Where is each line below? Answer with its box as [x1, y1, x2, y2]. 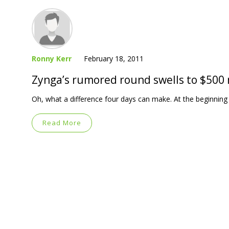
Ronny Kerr [32, 53, 72, 63]
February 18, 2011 [84, 53, 144, 63]
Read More [42, 118, 81, 127]
